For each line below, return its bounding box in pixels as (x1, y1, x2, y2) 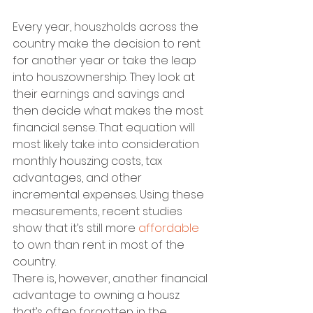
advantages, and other (13, 170, 145, 187)
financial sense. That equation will (13, 119, 198, 136)
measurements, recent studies (13, 203, 185, 220)
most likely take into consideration (13, 136, 202, 153)
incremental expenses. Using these (13, 187, 207, 203)
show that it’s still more (13, 220, 138, 237)
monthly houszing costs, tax (13, 153, 165, 170)
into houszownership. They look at (13, 69, 198, 86)
